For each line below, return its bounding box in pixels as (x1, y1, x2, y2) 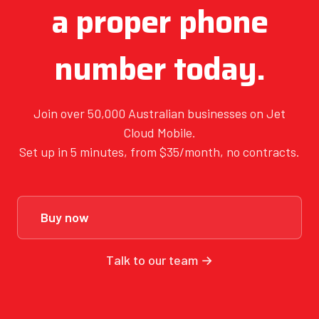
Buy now (41, 209, 89, 225)
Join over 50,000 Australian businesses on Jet (33, 105, 286, 121)
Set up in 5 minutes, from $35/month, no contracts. (19, 143, 300, 159)
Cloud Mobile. (123, 124, 196, 140)
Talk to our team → (106, 251, 213, 268)
